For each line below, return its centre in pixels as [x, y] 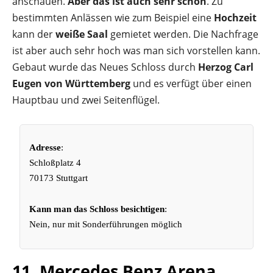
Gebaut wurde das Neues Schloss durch [105, 67]
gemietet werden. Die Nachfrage [183, 34]
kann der [34, 34]
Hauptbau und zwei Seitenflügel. [86, 100]
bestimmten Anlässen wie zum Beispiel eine [113, 18]
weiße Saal [82, 34]
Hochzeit [235, 18]
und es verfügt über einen [191, 83]
